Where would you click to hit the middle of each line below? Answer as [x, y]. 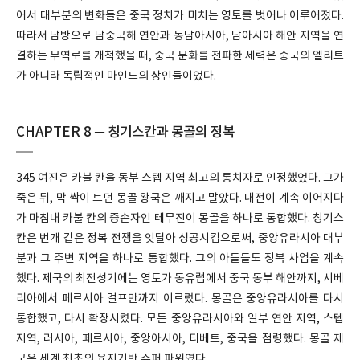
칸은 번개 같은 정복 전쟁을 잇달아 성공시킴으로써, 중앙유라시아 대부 [180, 239]
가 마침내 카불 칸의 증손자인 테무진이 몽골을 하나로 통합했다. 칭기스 [180, 219]
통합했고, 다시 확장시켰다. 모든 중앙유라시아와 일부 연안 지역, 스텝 [180, 319]
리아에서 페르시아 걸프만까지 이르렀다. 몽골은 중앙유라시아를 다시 [180, 299]
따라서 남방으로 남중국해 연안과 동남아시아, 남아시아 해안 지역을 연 [180, 36]
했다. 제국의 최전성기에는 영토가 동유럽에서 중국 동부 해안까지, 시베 [180, 279]
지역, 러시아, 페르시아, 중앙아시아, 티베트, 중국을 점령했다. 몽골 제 [180, 339]
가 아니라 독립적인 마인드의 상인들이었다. [116, 76]
